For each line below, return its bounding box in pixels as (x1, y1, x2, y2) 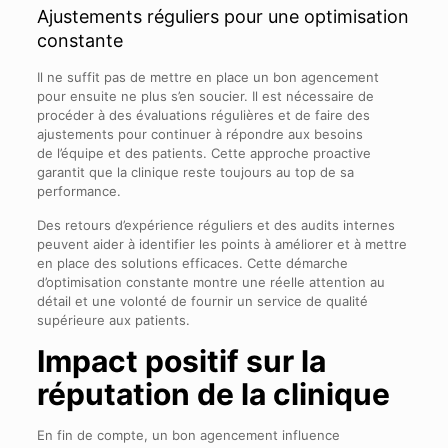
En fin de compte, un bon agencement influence (36, 427, 340, 444)
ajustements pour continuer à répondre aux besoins (36, 126, 363, 143)
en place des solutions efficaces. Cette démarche (36, 255, 348, 272)
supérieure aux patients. (36, 312, 190, 329)
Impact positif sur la (36, 343, 326, 380)
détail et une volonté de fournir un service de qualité (36, 293, 368, 310)
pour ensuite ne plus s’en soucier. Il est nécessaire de (36, 88, 374, 105)
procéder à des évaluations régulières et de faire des (36, 107, 370, 124)
